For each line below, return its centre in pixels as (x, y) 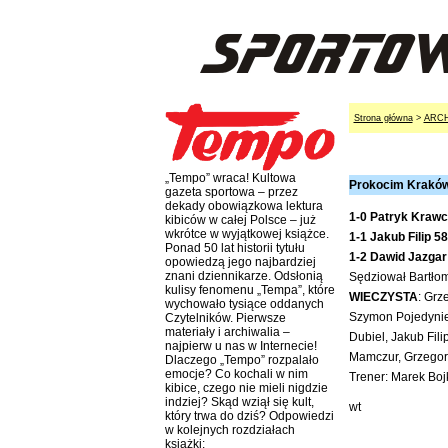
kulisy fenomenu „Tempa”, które (249, 290)
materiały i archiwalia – (227, 332)
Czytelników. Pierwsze (225, 318)
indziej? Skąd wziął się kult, (239, 402)
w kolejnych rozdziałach (229, 430)
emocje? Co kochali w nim (236, 374)
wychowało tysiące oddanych (244, 304)
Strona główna (383, 118)
